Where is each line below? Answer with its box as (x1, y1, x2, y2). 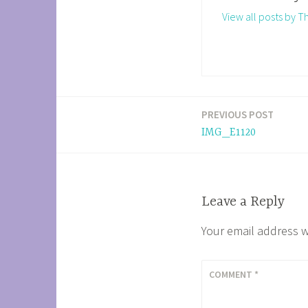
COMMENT (209, 267, 255, 280)
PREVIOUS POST (201, 108, 274, 122)
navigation (56, 143, 140, 164)
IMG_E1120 (201, 126, 256, 140)
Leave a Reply (201, 194, 285, 210)
